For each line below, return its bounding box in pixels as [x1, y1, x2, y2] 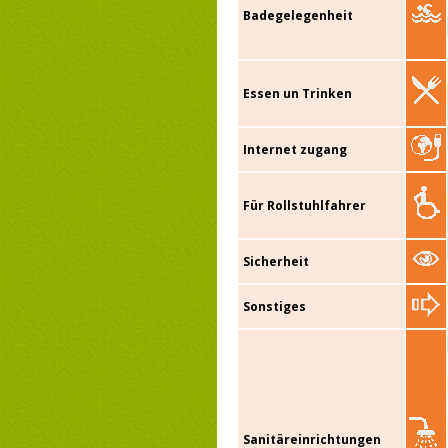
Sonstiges [243, 298, 306, 316]
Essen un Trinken [243, 85, 352, 103]
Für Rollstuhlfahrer [243, 197, 366, 215]
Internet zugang [243, 141, 347, 159]
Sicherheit [243, 253, 309, 271]
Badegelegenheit [243, 7, 353, 25]
